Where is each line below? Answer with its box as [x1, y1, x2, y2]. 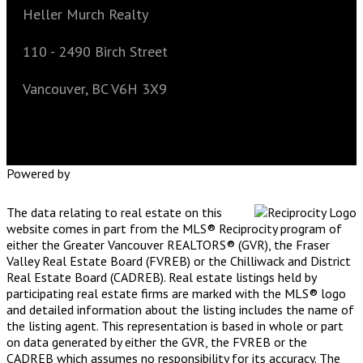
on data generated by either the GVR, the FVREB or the [6, 334, 307, 350]
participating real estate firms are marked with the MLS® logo [6, 285, 346, 301]
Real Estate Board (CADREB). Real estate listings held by [6, 269, 316, 285]
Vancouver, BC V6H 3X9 [23, 79, 167, 98]
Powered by [6, 165, 70, 181]
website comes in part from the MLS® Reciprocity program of [6, 220, 342, 237]
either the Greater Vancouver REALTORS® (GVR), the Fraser [6, 237, 330, 253]
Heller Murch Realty [23, 5, 148, 23]
